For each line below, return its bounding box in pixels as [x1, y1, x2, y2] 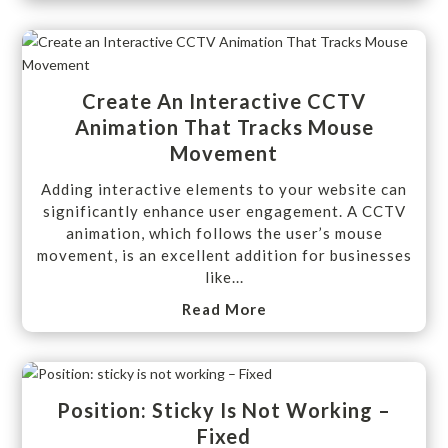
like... [204, 267, 244, 286]
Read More [181, 300, 267, 319]
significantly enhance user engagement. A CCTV [42, 201, 406, 220]
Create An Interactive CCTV [82, 88, 366, 113]
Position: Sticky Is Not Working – [57, 398, 391, 423]
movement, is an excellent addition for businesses [36, 245, 412, 264]
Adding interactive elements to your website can [41, 179, 407, 198]
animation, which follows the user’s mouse [65, 223, 383, 242]
